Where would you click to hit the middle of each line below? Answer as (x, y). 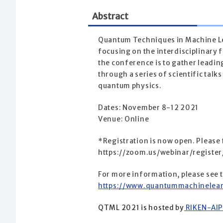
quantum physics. (130, 86)
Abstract (110, 17)
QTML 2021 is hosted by (141, 208)
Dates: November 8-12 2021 (148, 108)
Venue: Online (124, 119)
